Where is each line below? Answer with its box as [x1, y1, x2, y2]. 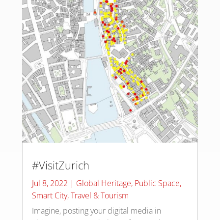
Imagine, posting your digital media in [31, 205, 161, 217]
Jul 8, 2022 [31, 178, 68, 189]
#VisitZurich [31, 158, 89, 173]
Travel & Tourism [70, 190, 129, 201]
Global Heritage [76, 178, 131, 189]
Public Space [134, 178, 180, 189]
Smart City [31, 190, 67, 201]
